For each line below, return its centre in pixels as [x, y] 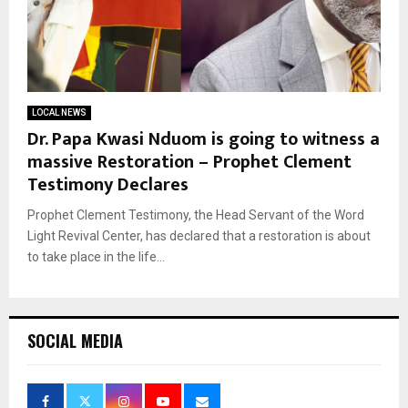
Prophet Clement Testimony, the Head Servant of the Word [196, 214]
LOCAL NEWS [59, 112]
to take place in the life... [96, 256]
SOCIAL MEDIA [75, 340]
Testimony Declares [108, 184]
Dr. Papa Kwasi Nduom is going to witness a [204, 139]
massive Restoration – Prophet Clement [189, 162]
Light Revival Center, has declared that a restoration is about [199, 235]
